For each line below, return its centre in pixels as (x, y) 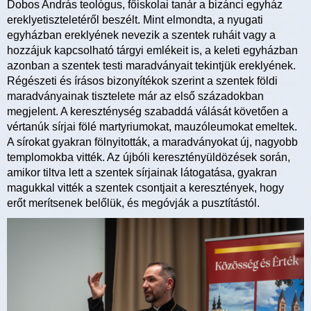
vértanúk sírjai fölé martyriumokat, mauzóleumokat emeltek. (152, 126)
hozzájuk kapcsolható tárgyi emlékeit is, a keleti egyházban (152, 50)
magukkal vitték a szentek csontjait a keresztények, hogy (145, 187)
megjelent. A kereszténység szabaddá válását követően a (148, 111)
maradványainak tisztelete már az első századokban (135, 96)
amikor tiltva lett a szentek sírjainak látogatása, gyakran (142, 172)
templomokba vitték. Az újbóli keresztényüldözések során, (149, 157)
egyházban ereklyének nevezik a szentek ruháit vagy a (141, 35)
